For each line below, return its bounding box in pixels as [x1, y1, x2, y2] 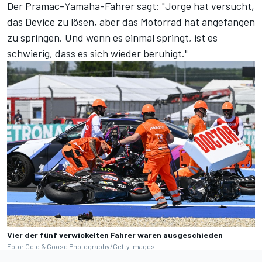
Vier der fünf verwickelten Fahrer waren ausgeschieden [7, 229, 223, 240]
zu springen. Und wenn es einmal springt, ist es [7, 31, 218, 44]
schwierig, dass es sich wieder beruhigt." [7, 47, 188, 60]
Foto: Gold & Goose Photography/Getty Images [7, 242, 155, 250]
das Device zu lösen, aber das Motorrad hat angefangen [7, 15, 255, 29]
